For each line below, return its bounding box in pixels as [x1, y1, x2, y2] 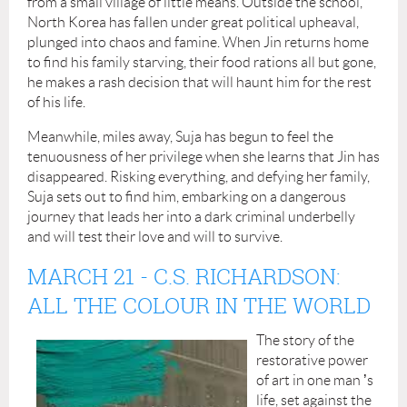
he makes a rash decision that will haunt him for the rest [27, 74, 372, 90]
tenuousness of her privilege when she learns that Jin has [27, 148, 380, 164]
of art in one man [256, 372, 363, 388]
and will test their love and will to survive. [27, 228, 283, 244]
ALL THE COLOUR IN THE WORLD [27, 290, 371, 320]
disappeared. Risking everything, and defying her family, [27, 168, 370, 184]
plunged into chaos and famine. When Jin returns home [27, 34, 369, 50]
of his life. [27, 94, 85, 110]
